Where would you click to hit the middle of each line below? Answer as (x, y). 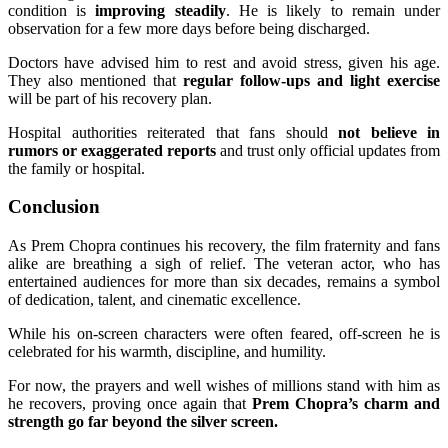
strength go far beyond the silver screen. (143, 422)
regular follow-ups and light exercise (311, 80)
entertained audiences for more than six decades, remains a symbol (224, 282)
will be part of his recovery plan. (110, 98)
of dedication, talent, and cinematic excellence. (154, 300)
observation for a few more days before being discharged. (189, 28)
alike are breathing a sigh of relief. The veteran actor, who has (224, 264)
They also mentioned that (95, 80)
